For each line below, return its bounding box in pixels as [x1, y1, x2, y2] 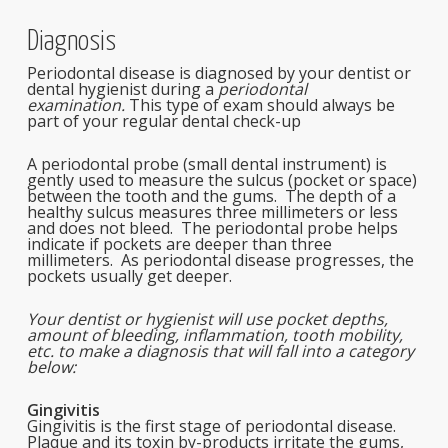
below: [26, 356, 76, 378]
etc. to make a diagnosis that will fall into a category [26, 340, 414, 362]
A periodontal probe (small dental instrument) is [26, 153, 387, 175]
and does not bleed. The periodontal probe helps [26, 217, 398, 239]
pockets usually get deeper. [26, 265, 232, 287]
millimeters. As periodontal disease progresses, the [26, 249, 414, 271]
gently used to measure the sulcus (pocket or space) [26, 169, 417, 191]
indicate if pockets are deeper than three [26, 233, 332, 255]
